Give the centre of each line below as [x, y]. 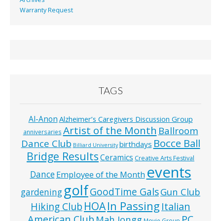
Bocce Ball [177, 143]
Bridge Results [63, 156]
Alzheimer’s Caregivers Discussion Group [126, 119]
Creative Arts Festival [165, 158]
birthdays [135, 144]
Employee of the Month [100, 175]
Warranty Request [46, 10]
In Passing [133, 206]
